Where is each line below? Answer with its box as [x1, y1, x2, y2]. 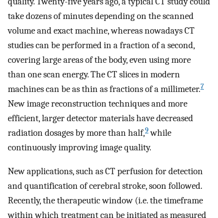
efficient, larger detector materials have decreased [8, 113, 193, 124]
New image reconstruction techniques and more [8, 98, 187, 109]
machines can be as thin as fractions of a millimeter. [8, 84, 200, 95]
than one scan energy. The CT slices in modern [8, 69, 180, 80]
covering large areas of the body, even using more [8, 54, 191, 66]
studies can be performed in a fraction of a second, [8, 40, 195, 51]
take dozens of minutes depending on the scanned [8, 11, 194, 22]
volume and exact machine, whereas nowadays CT [8, 25, 195, 36]
